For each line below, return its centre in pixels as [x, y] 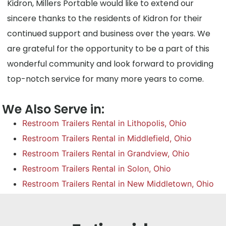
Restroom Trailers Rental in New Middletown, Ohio [118, 184]
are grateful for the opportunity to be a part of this [108, 48]
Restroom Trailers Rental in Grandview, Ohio [106, 154]
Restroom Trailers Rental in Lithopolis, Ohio [105, 123]
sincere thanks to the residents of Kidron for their [105, 18]
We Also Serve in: [53, 109]
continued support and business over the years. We [109, 33]
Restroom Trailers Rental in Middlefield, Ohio [107, 138]
